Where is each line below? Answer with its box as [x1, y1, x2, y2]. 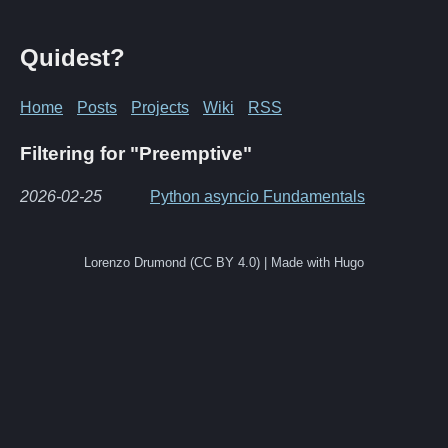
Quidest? [20, 43, 125, 71]
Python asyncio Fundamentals [150, 187, 365, 205]
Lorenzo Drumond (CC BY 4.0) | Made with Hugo [84, 254, 364, 270]
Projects [131, 98, 189, 116]
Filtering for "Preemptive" [20, 142, 252, 164]
